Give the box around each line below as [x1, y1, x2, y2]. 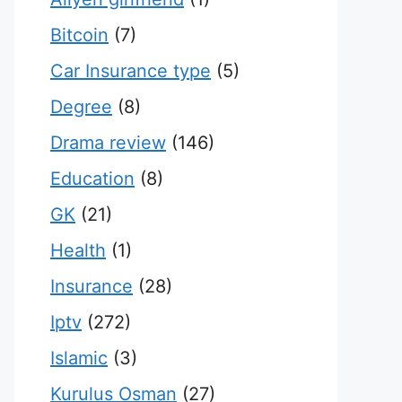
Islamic [50, 347, 108, 369]
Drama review [50, 132, 166, 153]
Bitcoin [50, 24, 109, 46]
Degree [50, 96, 112, 118]
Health [50, 240, 106, 261]
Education [50, 168, 135, 189]
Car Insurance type [50, 60, 211, 82]
